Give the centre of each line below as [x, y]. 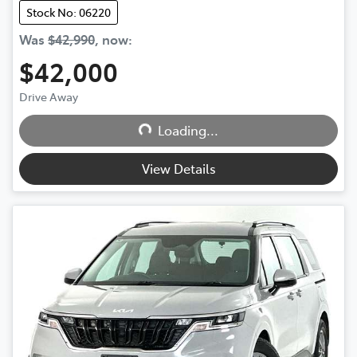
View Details [178, 168]
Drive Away [49, 96]
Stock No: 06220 [69, 12]
